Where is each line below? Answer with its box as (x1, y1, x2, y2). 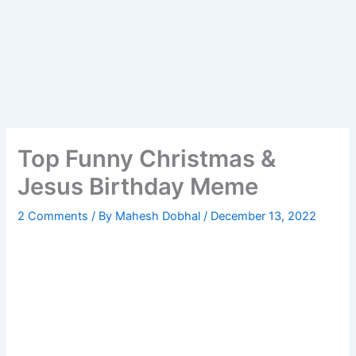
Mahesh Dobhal (115, 209, 204, 224)
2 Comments (17, 209, 89, 224)
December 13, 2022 (211, 209, 317, 224)
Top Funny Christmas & (17, 145, 277, 173)
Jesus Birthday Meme (17, 172, 259, 201)
